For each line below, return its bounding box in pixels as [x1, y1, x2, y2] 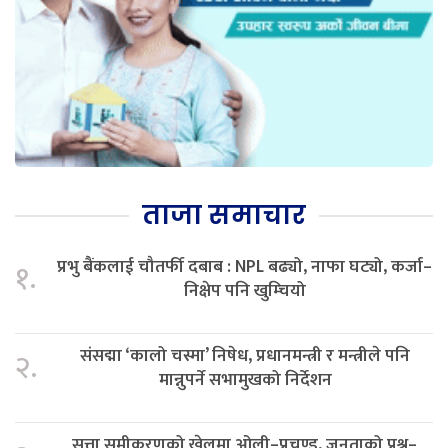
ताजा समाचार [142, 197, 306, 234]
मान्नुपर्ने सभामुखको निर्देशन [158, 365, 332, 395]
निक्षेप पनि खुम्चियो [183, 276, 306, 306]
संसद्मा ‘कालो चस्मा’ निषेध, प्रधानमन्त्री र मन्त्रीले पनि [80, 341, 410, 371]
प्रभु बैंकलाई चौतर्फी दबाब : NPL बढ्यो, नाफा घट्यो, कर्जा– [57, 252, 432, 282]
